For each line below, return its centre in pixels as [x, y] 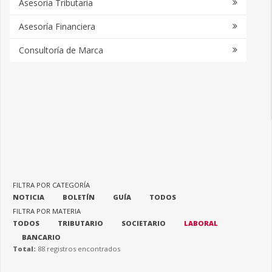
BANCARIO [41, 237]
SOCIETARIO [144, 223]
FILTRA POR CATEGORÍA [51, 185]
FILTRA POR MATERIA [47, 211]
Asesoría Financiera [57, 26]
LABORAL [201, 223]
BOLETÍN [79, 197]
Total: [25, 249]
